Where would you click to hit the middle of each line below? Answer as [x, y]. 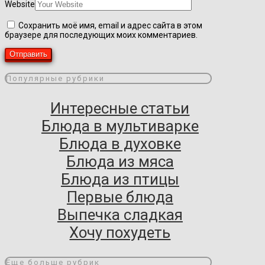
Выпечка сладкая [120, 215]
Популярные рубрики [55, 79]
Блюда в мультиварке [120, 126]
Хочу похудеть [120, 233]
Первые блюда [120, 197]
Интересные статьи [120, 109]
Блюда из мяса [120, 162]
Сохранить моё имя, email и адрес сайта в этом [110, 26]
